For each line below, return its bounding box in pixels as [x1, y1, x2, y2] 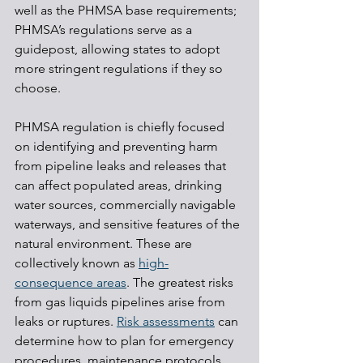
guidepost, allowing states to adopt [15, 41, 223, 57]
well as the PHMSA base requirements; [15, 2, 240, 18]
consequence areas [15, 274, 126, 290]
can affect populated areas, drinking [15, 177, 225, 193]
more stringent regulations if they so [15, 60, 226, 76]
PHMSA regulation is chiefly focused [15, 118, 228, 135]
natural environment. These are [15, 235, 195, 251]
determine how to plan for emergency [15, 332, 237, 348]
